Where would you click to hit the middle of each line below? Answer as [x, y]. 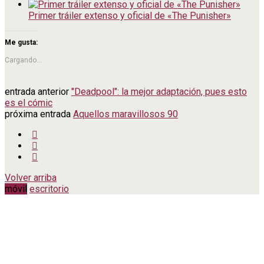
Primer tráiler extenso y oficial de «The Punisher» [130, 15]
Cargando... [23, 60]
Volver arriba [31, 177]
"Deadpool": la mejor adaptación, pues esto [159, 91]
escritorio [49, 189]
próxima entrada [39, 114]
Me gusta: [21, 42]
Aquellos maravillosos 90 [126, 114]
